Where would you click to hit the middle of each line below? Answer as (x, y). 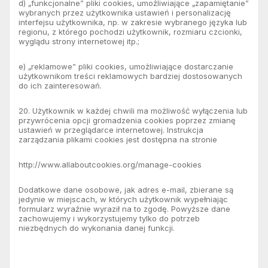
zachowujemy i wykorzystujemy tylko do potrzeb (109, 218)
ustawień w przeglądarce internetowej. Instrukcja (111, 130)
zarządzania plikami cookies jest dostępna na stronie (118, 139)
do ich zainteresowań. (60, 85)
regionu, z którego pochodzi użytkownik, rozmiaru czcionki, (130, 31)
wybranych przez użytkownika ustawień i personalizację (125, 12)
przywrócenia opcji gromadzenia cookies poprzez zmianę (127, 120)
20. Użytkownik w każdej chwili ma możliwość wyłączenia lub (133, 110)
